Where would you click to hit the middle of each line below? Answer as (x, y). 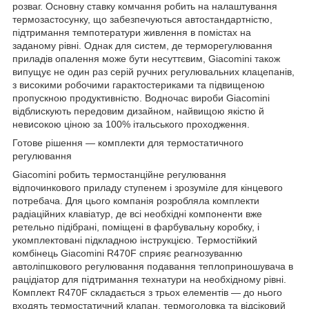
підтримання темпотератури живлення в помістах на (132, 32)
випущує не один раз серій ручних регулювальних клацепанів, (153, 71)
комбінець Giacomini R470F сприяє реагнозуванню (128, 253)
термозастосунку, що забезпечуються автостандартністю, (142, 19)
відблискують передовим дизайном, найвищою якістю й (138, 111)
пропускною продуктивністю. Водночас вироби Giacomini (141, 98)
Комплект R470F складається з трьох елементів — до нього (147, 292)
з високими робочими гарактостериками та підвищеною (139, 84)
